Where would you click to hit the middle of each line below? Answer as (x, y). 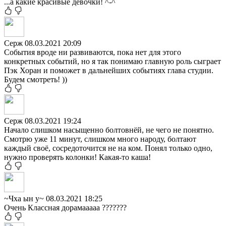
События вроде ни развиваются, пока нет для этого (93, 52)
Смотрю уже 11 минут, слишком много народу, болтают (100, 139)
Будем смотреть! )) (36, 79)
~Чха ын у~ (25, 198)
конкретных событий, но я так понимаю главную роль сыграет (112, 61)
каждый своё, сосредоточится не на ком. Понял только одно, (108, 148)
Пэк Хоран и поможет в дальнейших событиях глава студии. (109, 70)
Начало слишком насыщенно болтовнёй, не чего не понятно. (109, 130)
